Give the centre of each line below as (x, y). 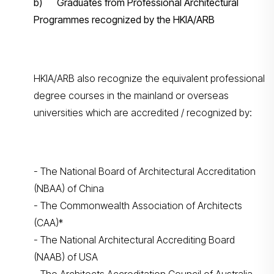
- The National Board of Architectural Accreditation (145, 171)
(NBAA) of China (69, 188)
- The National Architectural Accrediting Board (134, 240)
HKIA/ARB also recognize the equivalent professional (149, 78)
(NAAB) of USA (66, 257)
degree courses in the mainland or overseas (131, 95)
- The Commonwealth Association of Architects (138, 206)
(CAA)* (48, 223)
